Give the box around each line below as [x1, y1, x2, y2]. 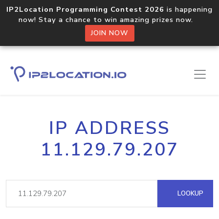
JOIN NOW [90, 28, 129, 38]
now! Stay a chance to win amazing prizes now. [19, 15, 200, 24]
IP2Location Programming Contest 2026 [6, 4, 164, 14]
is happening [164, 4, 213, 14]
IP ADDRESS [49, 116, 170, 140]
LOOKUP [175, 189, 203, 198]
